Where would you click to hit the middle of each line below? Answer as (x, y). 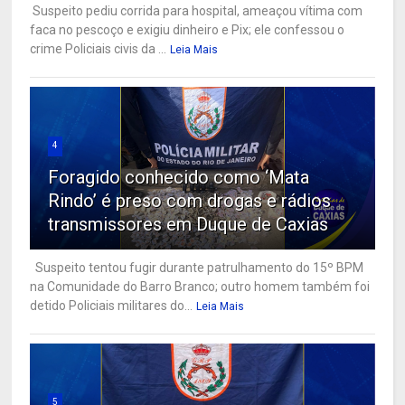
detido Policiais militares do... (112, 305)
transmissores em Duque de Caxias (188, 224)
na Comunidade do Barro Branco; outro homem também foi (200, 286)
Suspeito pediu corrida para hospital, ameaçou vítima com (197, 10)
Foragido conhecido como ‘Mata (179, 177)
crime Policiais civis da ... (99, 48)
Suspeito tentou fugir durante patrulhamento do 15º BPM (197, 267)
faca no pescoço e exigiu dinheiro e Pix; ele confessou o (188, 29)
